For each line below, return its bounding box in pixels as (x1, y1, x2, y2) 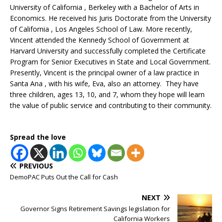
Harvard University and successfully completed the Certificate (10, 46, 206, 55)
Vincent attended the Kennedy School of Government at (10, 35, 189, 45)
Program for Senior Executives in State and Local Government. (10, 56, 211, 66)
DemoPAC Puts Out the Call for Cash (10, 172, 118, 181)
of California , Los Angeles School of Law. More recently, (10, 24, 192, 34)
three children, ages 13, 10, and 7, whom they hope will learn (10, 89, 205, 99)
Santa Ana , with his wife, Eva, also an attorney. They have (10, 78, 199, 88)
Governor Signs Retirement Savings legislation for (20, 204, 170, 213)
